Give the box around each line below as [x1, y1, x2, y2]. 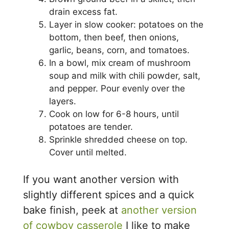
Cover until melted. [49, 147, 127, 157]
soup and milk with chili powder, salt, [49, 70, 201, 81]
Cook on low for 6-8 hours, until [49, 108, 179, 119]
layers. [49, 96, 77, 106]
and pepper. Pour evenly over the [49, 83, 186, 94]
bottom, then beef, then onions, [49, 32, 179, 42]
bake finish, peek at [23, 204, 122, 217]
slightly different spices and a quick [23, 189, 195, 201]
